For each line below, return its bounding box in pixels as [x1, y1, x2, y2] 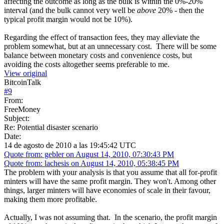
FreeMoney [4, 104, 40, 113]
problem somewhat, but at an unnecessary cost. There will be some [4, 41, 216, 50]
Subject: [4, 113, 29, 122]
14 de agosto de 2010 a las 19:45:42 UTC [4, 140, 136, 149]
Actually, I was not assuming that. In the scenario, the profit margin [4, 212, 217, 221]
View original [4, 68, 47, 77]
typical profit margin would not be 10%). [4, 14, 132, 23]
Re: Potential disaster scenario [4, 122, 98, 131]
